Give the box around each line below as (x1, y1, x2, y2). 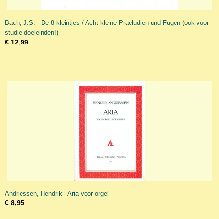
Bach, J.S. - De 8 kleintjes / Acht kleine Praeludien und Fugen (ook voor (5, 19, 209, 26)
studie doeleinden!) (5, 29, 58, 36)
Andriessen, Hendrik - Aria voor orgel (5, 190, 109, 197)
